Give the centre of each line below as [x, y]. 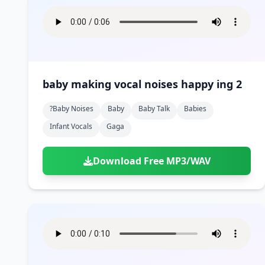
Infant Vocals [71, 126]
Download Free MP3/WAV [151, 161]
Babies [195, 109]
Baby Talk [154, 109]
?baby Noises [72, 109]
